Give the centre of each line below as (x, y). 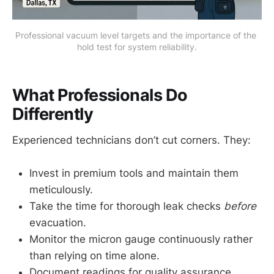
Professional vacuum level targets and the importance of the (136, 35)
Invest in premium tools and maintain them (134, 173)
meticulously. (61, 189)
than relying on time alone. (94, 255)
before (240, 206)
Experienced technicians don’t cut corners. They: (131, 140)
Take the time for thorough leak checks (127, 206)
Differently (53, 114)
